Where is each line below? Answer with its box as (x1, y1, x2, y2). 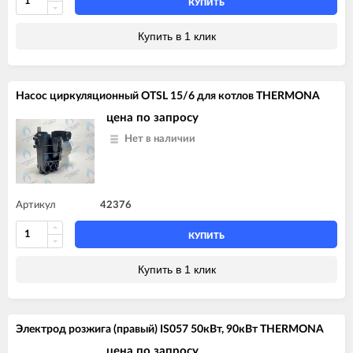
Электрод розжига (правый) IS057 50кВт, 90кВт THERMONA (16, 323, 324, 335)
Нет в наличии (124, 133, 195, 144)
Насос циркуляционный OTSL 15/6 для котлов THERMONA (16, 90, 320, 102)
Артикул (16, 199, 56, 210)
